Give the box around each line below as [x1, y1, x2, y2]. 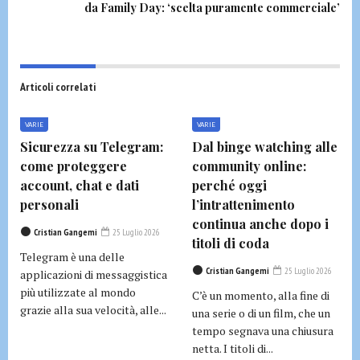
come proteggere [20, 157, 127, 174]
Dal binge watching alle [192, 138, 337, 155]
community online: [192, 157, 306, 174]
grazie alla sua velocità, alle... [20, 302, 166, 317]
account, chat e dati [20, 177, 139, 194]
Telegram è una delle [20, 249, 125, 264]
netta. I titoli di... [192, 341, 273, 356]
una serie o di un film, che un [192, 305, 330, 321]
